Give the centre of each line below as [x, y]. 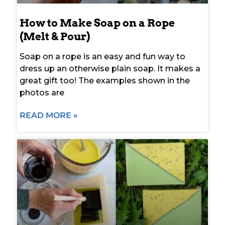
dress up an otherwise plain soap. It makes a [110, 68]
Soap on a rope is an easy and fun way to [102, 56]
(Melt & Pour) [55, 36]
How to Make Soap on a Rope [97, 23]
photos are [42, 92]
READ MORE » [49, 115]
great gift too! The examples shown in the [105, 80]
